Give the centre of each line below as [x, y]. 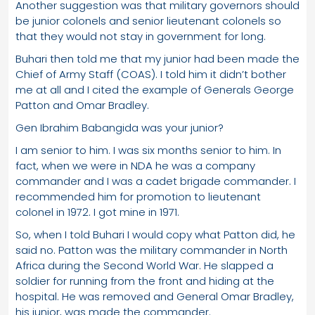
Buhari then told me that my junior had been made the [157, 58]
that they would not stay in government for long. [141, 36]
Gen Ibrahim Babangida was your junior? [120, 127]
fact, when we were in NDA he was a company [135, 165]
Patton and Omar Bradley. [82, 105]
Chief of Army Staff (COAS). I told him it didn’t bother [151, 74]
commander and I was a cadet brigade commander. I [156, 181]
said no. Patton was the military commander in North [152, 250]
